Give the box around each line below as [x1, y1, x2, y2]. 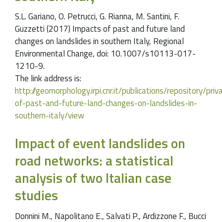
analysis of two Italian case [15, 167, 171, 188]
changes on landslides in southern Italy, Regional [15, 35, 184, 48]
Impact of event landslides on [15, 133, 185, 154]
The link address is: [15, 72, 81, 85]
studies [15, 185, 58, 206]
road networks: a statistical [15, 150, 173, 171]
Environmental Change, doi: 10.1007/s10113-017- [15, 47, 196, 60]
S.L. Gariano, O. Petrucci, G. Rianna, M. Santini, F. [15, 10, 179, 23]
